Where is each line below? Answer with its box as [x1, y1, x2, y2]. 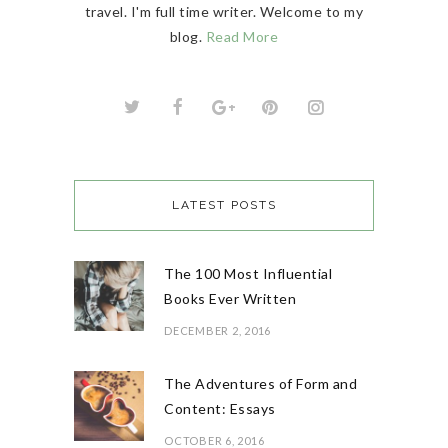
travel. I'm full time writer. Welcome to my [84, 3, 364, 21]
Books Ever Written [164, 290, 296, 308]
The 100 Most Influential [164, 265, 332, 283]
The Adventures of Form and [164, 375, 357, 393]
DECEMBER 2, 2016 [164, 324, 271, 338]
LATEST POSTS [171, 198, 277, 213]
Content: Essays [164, 400, 276, 418]
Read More [205, 28, 279, 46]
